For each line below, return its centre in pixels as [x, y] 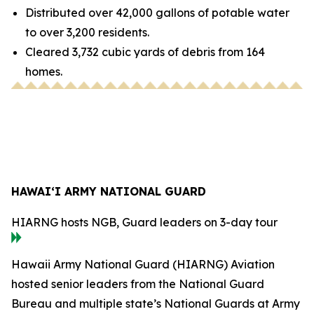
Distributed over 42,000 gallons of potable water [157, 13]
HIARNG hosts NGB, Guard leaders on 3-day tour [144, 222]
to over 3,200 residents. [87, 33]
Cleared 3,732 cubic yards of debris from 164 [145, 52]
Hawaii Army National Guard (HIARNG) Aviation [143, 264]
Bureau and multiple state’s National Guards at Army [156, 303]
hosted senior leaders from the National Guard [138, 284]
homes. [44, 72]
